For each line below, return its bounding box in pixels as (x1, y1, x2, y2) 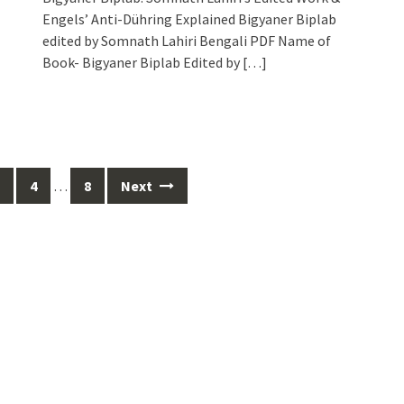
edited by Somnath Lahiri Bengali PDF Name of (42, 31, 332, 50)
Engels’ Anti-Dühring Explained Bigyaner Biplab (42, 9, 337, 28)
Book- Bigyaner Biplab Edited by (42, 52, 241, 71)
